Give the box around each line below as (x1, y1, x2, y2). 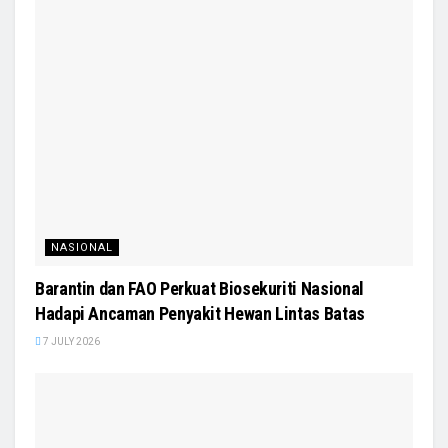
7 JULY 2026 (41, 336, 100, 348)
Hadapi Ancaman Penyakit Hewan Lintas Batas (35, 303, 365, 325)
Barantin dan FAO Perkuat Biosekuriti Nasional (35, 278, 364, 300)
